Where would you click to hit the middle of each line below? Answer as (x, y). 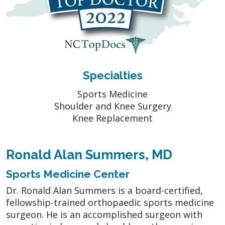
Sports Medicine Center (68, 174)
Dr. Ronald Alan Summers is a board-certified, (104, 190)
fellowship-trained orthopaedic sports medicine (110, 202)
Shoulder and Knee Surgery (113, 106)
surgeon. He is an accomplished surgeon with (104, 214)
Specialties (113, 75)
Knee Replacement (113, 118)
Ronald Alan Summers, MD (89, 154)
